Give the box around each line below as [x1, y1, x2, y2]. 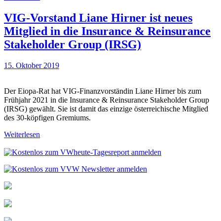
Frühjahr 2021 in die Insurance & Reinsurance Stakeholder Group [4, 95, 209, 104]
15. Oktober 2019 [4, 61, 59, 70]
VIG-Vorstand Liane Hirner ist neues [4, 11, 192, 24]
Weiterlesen [4, 130, 40, 139]
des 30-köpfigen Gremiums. [4, 113, 91, 122]
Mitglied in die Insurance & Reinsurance [4, 24, 211, 37]
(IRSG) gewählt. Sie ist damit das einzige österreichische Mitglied [4, 104, 208, 113]
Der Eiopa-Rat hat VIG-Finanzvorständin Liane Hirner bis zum [4, 86, 201, 95]
